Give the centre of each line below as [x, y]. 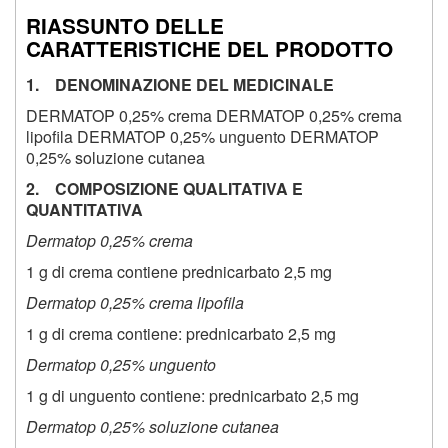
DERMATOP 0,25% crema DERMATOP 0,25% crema [214, 115]
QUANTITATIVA [84, 209]
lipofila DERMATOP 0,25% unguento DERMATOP [202, 136]
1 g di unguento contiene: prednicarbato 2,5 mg [192, 395]
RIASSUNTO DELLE [125, 25]
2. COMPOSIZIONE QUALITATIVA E [164, 188]
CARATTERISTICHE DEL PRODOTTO [209, 48]
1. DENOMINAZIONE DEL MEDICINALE [180, 84]
